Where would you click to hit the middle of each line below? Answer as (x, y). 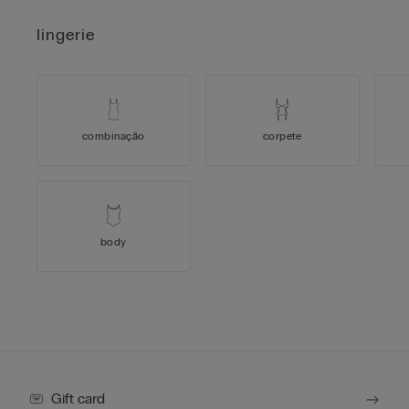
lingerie (65, 35)
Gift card (79, 399)
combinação (114, 136)
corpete (282, 136)
